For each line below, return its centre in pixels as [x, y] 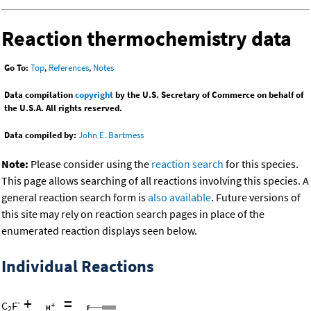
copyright [94, 95]
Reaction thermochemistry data [146, 39]
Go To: [16, 68]
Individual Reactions [78, 267]
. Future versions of [256, 197]
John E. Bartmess [111, 135]
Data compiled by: [40, 135]
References [69, 68]
